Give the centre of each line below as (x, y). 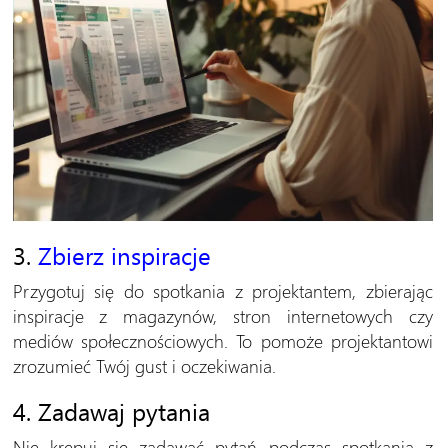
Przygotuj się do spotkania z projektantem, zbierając (222, 290)
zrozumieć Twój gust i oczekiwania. (144, 365)
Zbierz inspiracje (124, 254)
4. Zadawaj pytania (111, 410)
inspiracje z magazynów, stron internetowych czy (222, 315)
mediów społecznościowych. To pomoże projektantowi (222, 340)
